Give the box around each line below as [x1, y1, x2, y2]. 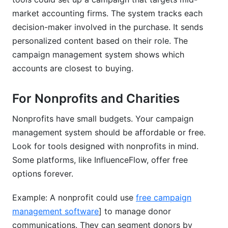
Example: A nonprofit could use [12, 192, 136, 203]
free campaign [136, 192, 191, 203]
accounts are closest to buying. [12, 63, 133, 73]
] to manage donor [99, 206, 171, 216]
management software [12, 206, 99, 216]
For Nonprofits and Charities [12, 91, 180, 106]
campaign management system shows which [12, 49, 184, 60]
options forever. [12, 168, 73, 179]
